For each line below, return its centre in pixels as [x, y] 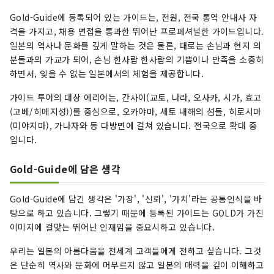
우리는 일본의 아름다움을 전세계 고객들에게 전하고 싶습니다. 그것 [136, 251]
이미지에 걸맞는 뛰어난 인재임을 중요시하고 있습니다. [113, 227]
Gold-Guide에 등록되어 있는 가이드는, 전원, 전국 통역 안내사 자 [134, 17]
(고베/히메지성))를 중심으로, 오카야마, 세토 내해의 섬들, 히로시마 [136, 112]
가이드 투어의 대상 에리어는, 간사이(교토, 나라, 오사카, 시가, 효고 [136, 98]
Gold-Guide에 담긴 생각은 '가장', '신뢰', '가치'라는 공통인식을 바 [136, 199]
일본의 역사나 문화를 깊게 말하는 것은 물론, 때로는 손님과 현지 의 [135, 46]
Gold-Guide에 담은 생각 [65, 169]
